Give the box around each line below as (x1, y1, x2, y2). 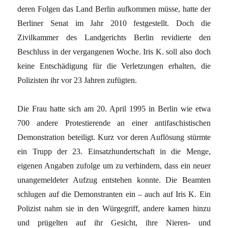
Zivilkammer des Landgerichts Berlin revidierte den (17, 33, 211, 42)
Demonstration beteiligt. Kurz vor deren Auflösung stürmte (17, 132, 211, 141)
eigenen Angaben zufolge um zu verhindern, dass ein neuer (17, 161, 211, 170)
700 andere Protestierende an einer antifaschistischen (17, 118, 211, 127)
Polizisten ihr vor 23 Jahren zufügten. (17, 75, 137, 84)
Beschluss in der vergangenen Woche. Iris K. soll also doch (17, 47, 211, 56)
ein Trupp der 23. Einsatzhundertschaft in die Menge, (17, 147, 211, 156)
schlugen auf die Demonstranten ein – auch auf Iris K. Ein (17, 189, 211, 198)
